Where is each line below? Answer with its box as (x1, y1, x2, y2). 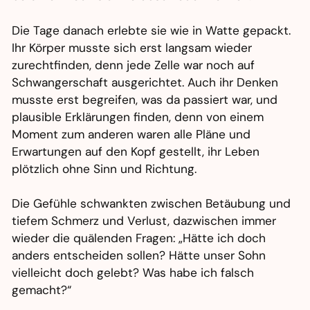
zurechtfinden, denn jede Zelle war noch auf (12, 57, 255, 73)
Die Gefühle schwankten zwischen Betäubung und (12, 196, 291, 212)
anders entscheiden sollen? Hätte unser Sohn (12, 248, 266, 264)
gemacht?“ (12, 282, 72, 298)
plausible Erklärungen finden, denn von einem (12, 109, 264, 125)
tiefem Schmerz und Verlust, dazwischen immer (12, 213, 277, 229)
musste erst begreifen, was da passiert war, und (12, 92, 278, 108)
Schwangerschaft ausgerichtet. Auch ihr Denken (12, 75, 279, 91)
